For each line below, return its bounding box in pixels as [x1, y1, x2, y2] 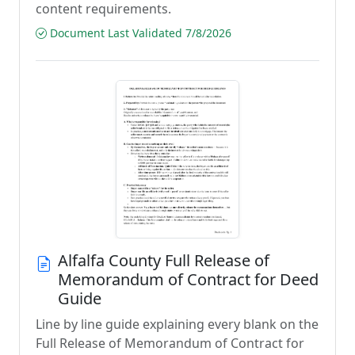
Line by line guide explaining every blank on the [36, 315, 319, 333]
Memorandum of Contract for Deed [58, 269, 319, 290]
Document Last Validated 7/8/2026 [47, 25, 231, 40]
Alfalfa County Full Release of [58, 250, 269, 271]
